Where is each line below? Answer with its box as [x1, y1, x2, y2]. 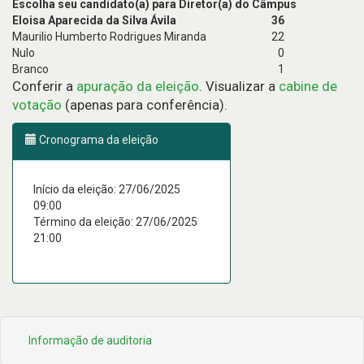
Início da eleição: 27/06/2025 [33, 183, 180, 196]
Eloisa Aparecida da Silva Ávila [12, 14, 176, 27]
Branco [12, 63, 49, 76]
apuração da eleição [76, 78, 199, 94]
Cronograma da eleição [37, 133, 158, 146]
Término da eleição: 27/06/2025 [33, 215, 197, 228]
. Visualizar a [199, 78, 279, 94]
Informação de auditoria [28, 334, 152, 347]
